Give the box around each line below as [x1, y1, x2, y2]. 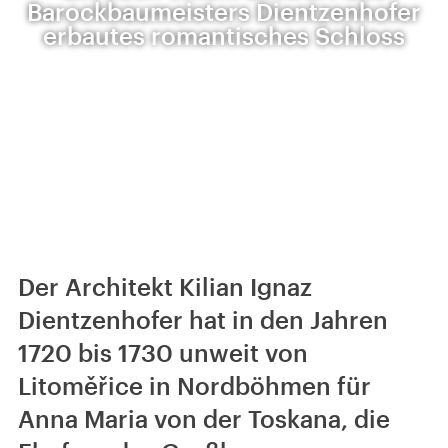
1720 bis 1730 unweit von [18, 338, 308, 367]
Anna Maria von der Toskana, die [18, 404, 390, 433]
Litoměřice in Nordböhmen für [18, 371, 371, 400]
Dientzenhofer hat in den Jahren [18, 305, 388, 334]
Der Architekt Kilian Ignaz [18, 272, 312, 301]
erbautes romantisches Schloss [43, 21, 405, 50]
